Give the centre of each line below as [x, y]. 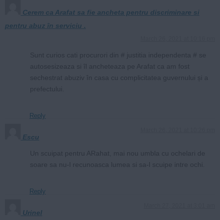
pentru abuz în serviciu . [45, 25]
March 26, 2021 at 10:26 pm [178, 130]
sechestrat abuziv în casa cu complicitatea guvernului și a [119, 77]
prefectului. [47, 89]
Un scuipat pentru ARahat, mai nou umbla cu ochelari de [118, 153]
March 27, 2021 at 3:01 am [179, 206]
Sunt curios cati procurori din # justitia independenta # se [118, 55]
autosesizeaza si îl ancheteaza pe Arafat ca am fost [110, 66]
